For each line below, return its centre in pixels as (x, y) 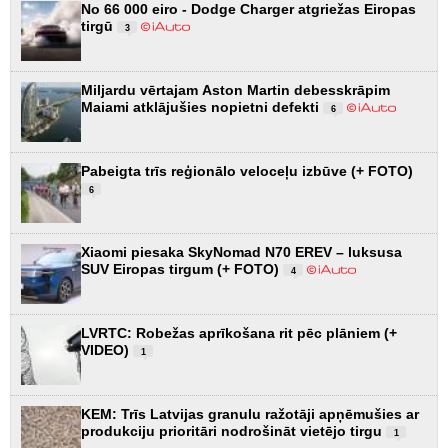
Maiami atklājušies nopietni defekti (202, 106)
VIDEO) (107, 349)
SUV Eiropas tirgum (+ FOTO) (182, 268)
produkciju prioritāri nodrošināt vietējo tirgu (233, 430)
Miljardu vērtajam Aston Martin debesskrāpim (235, 89)
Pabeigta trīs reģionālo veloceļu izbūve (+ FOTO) (247, 170)
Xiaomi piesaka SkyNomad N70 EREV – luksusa (241, 251)
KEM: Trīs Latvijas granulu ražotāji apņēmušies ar (250, 413)
